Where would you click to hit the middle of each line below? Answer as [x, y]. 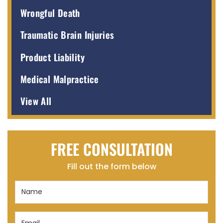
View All [36, 101]
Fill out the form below [111, 167]
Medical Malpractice [59, 79]
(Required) [34, 199]
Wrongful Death [50, 13]
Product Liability [52, 57]
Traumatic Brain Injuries [67, 35]
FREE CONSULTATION [111, 149]
